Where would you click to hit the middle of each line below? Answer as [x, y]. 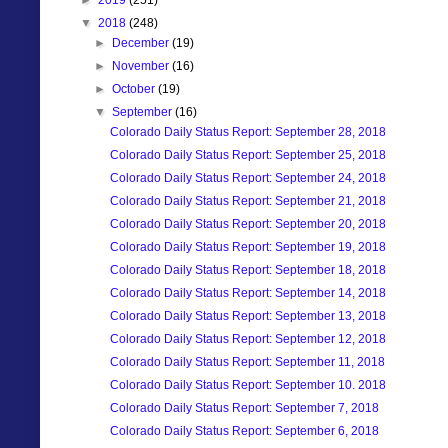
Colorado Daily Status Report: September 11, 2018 [247, 361]
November [142, 65]
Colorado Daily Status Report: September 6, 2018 [244, 430]
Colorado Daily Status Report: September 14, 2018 [247, 292]
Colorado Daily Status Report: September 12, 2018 [247, 338]
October [135, 88]
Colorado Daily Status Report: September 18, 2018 [247, 269]
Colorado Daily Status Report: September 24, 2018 [247, 177]
